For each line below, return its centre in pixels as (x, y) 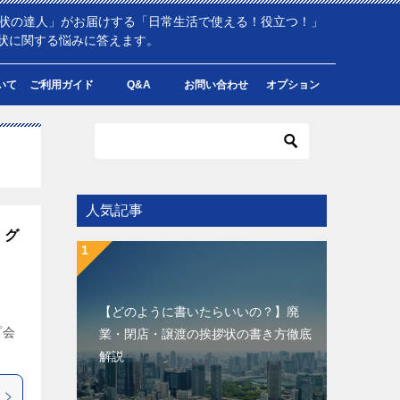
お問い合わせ (216, 85)
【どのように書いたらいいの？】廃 (199, 312)
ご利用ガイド (62, 85)
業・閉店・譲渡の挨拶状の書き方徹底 (205, 334)
